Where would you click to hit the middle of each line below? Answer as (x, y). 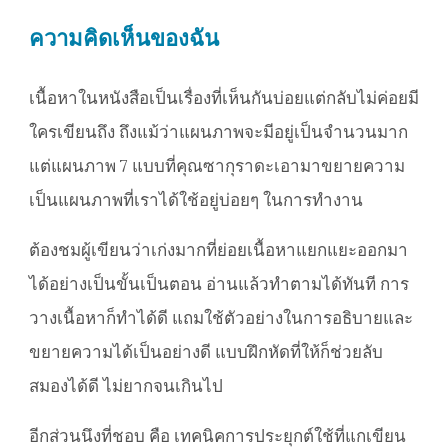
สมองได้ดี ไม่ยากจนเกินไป (128, 386)
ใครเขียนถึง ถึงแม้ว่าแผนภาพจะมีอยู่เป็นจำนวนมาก (218, 132)
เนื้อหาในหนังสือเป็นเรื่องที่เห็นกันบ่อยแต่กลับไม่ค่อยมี (224, 98)
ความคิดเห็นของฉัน (124, 38)
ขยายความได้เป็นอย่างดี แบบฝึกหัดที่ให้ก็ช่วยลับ (206, 352)
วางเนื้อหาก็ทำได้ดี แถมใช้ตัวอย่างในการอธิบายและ (221, 318)
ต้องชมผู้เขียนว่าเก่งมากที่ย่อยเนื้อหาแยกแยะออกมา (218, 250)
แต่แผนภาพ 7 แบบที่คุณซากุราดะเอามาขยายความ (217, 166)
